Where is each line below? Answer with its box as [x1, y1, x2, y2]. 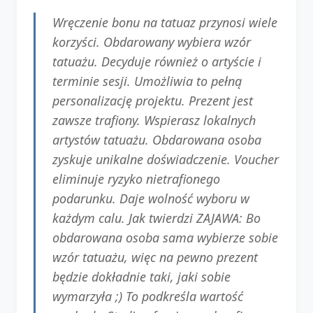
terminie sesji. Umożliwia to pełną [52, 72, 242, 89]
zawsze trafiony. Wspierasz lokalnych [52, 111, 256, 129]
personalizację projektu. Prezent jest [52, 92, 253, 109]
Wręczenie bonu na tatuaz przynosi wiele [52, 13, 277, 31]
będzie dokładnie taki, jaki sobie [52, 268, 231, 285]
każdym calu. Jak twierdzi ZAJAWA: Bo [52, 209, 261, 226]
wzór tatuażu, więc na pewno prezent [52, 248, 258, 265]
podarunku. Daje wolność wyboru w [52, 189, 249, 207]
